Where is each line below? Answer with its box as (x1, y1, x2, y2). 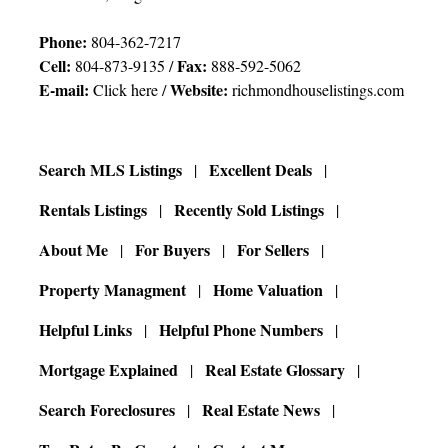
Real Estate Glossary (205, 358, 346, 382)
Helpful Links (39, 318, 133, 342)
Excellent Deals (209, 158, 313, 182)
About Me (39, 238, 109, 262)
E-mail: (39, 78, 94, 102)
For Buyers (135, 238, 211, 262)
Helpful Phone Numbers (159, 318, 324, 342)
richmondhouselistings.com (232, 79, 405, 101)
